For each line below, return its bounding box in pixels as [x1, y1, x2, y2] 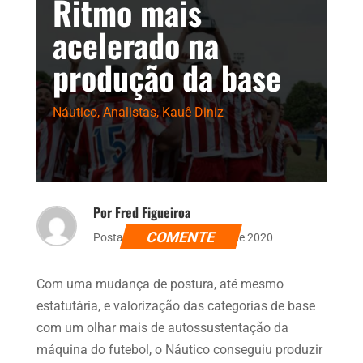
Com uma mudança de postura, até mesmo [36, 275, 284, 292]
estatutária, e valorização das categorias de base [36, 297, 315, 314]
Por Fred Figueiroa [92, 202, 190, 222]
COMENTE [144, 228, 218, 246]
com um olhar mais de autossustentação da [36, 319, 288, 335]
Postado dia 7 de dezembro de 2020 [92, 230, 273, 244]
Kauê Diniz [161, 104, 224, 120]
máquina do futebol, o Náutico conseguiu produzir [36, 341, 322, 357]
